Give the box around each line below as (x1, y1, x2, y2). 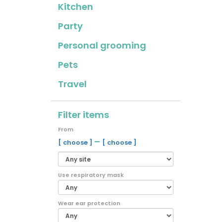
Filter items (58, 109, 109, 121)
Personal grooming (58, 39, 146, 52)
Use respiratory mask (58, 171, 124, 179)
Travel (58, 78, 87, 90)
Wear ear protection (58, 199, 120, 207)
